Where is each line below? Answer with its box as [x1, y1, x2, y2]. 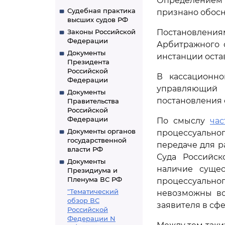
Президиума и [67, 166, 118, 174]
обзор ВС [67, 196, 99, 204]
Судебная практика [67, 7, 136, 15]
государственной [67, 136, 127, 144]
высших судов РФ [67, 16, 128, 24]
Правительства [67, 97, 119, 105]
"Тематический [67, 187, 119, 195]
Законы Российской [67, 28, 136, 36]
